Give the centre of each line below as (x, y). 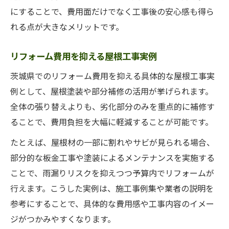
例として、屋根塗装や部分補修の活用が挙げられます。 (112, 91)
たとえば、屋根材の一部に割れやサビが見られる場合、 (112, 142)
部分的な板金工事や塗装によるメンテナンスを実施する (112, 157)
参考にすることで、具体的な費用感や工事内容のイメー (112, 203)
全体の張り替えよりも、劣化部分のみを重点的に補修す (112, 106)
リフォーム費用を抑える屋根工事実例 (84, 56)
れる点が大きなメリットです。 (67, 27)
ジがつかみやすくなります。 (63, 219)
